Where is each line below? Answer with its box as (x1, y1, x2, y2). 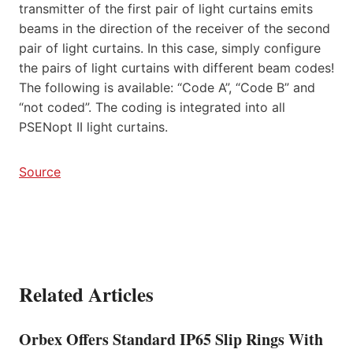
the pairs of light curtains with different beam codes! (19, 59, 334, 76)
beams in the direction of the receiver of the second (19, 20, 330, 36)
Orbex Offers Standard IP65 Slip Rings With (19, 327, 323, 351)
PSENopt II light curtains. (19, 118, 168, 135)
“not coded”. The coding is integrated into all (19, 98, 285, 115)
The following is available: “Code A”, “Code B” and (19, 79, 315, 95)
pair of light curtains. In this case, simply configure (19, 39, 321, 56)
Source (19, 163, 61, 180)
